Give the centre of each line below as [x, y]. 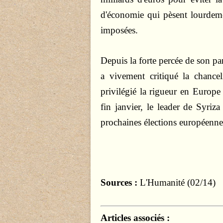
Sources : [119, 182]
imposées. [119, 30]
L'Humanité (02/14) [176, 182]
